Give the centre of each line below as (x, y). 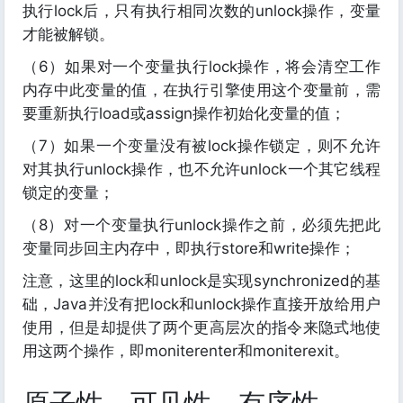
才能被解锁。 (68, 35)
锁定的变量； (68, 193)
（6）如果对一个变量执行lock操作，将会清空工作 (201, 67)
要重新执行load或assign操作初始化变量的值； (184, 114)
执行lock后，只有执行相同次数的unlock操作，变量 (201, 11)
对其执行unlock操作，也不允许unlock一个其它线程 (201, 170)
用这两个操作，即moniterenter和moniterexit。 (186, 351)
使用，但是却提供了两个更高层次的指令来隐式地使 (201, 328)
